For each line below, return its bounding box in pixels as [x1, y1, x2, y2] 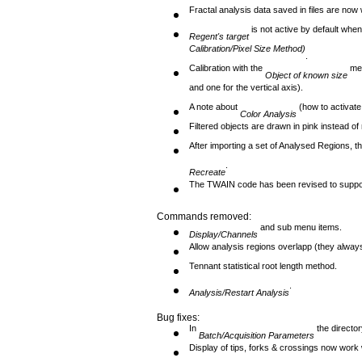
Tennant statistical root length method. [189, 261, 337, 280]
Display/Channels [189, 229, 258, 239]
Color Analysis [240, 109, 297, 119]
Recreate [189, 167, 225, 177]
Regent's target [189, 32, 249, 41]
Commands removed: [157, 211, 251, 222]
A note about [189, 102, 240, 120]
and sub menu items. [258, 222, 342, 241]
